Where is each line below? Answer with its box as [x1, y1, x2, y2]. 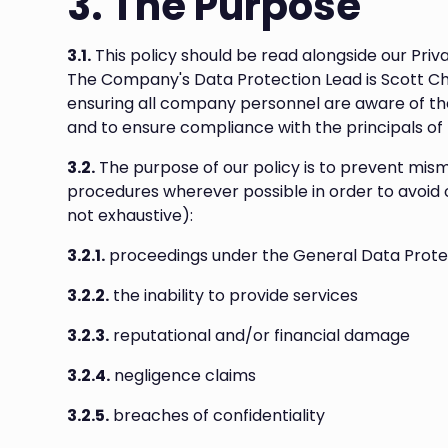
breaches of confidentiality [109, 404, 326, 427]
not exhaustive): [67, 204, 194, 227]
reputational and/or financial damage [109, 324, 411, 347]
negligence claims [110, 364, 257, 387]
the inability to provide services [109, 284, 359, 307]
